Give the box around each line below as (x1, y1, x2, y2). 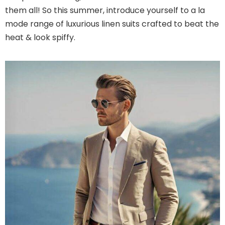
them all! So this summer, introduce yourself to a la (5, 4, 205, 16)
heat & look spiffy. (5, 31, 75, 43)
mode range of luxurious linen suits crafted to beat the (5, 18, 219, 30)
